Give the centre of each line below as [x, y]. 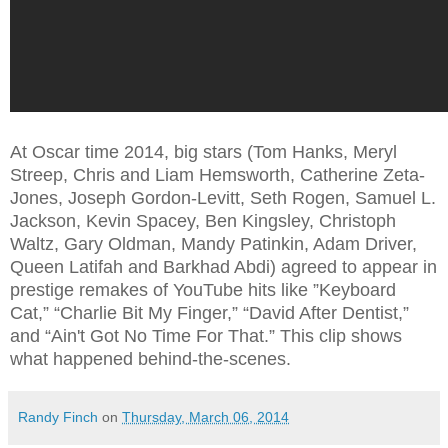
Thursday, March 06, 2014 [205, 416]
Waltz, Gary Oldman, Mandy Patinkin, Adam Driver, [213, 243]
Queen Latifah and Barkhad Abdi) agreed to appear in [223, 266]
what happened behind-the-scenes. [150, 358]
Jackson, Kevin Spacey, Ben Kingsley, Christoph [203, 220]
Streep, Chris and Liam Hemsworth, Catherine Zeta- [217, 174]
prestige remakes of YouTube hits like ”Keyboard [203, 289]
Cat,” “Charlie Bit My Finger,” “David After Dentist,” [209, 312]
